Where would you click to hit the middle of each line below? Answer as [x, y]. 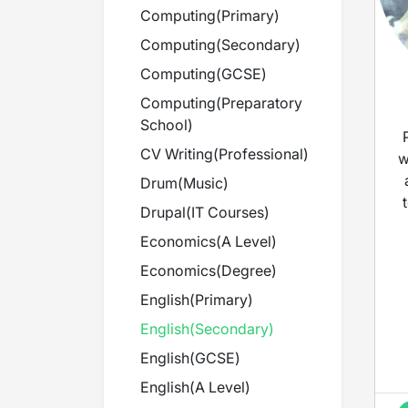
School [164, 125]
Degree [246, 270]
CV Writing [177, 154]
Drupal [163, 212]
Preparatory [262, 103]
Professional [261, 154]
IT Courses [228, 212]
